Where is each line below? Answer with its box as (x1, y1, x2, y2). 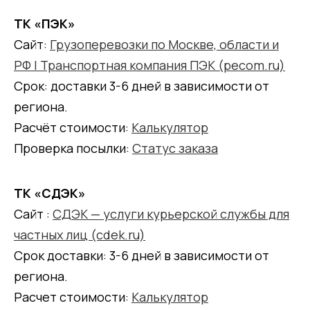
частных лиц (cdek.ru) (14, 226, 145, 243)
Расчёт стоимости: (14, 118, 131, 136)
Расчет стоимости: (14, 288, 131, 305)
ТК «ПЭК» (14, 15, 75, 32)
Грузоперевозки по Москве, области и (50, 35, 279, 53)
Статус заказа (132, 139, 218, 156)
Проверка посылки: (14, 139, 132, 156)
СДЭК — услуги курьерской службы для (53, 205, 289, 222)
